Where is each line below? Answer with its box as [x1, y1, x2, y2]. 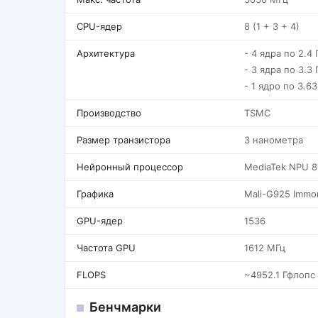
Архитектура [77, 48, 135, 59]
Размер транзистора [77, 134, 170, 146]
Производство [77, 107, 141, 119]
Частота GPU [77, 242, 136, 253]
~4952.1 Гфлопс [244, 269, 315, 280]
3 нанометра [244, 134, 303, 146]
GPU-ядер [77, 215, 123, 226]
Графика [77, 188, 114, 199]
